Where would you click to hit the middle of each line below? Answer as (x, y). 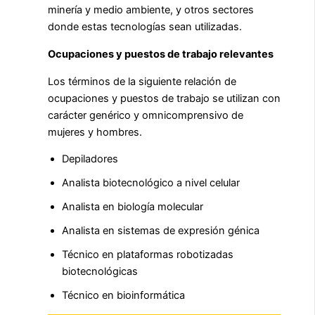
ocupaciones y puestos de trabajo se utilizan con (164, 98)
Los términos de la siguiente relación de (142, 81)
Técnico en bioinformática (123, 296)
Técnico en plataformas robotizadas (148, 255)
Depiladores (90, 159)
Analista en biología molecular (133, 207)
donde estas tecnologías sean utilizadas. (145, 27)
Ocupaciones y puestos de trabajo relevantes (161, 54)
